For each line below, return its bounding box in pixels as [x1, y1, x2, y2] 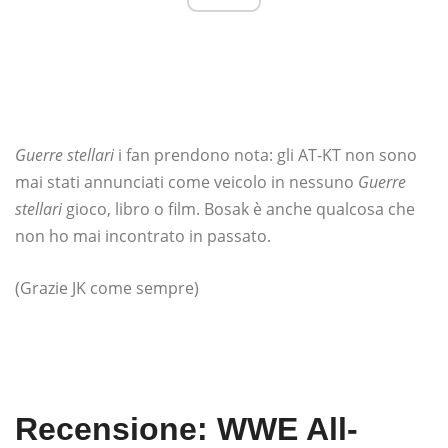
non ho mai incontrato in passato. [15, 225, 271, 248]
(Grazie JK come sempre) [15, 277, 199, 300]
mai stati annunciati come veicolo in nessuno [15, 171, 358, 194]
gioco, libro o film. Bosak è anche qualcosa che [62, 198, 415, 221]
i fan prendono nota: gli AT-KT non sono [114, 144, 417, 167]
